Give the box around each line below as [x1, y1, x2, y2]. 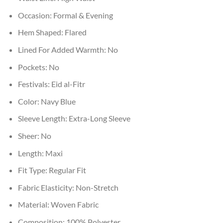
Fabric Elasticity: [17, 182, 76, 192]
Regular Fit [48, 165, 86, 175]
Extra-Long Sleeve [68, 113, 130, 123]
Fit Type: [17, 165, 49, 175]
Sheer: [17, 131, 41, 140]
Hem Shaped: [17, 27, 65, 37]
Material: [17, 200, 51, 210]
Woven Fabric [50, 200, 99, 210]
